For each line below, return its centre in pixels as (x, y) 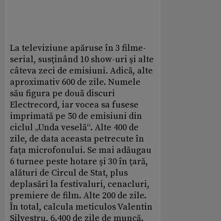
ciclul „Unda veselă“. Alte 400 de (74, 127)
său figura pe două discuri (62, 93)
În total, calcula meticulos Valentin (81, 207)
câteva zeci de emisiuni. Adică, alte (81, 71)
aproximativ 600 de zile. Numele (75, 82)
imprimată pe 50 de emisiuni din (76, 116)
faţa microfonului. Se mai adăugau (81, 150)
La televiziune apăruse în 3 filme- (78, 48)
